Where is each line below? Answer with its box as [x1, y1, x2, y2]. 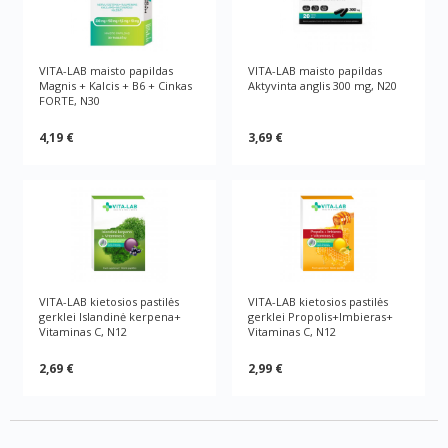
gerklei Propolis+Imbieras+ [248, 309, 393, 324]
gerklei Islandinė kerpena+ [39, 309, 182, 324]
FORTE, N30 [39, 93, 101, 108]
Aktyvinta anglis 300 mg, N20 [248, 78, 397, 93]
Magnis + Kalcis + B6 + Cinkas [39, 78, 193, 93]
